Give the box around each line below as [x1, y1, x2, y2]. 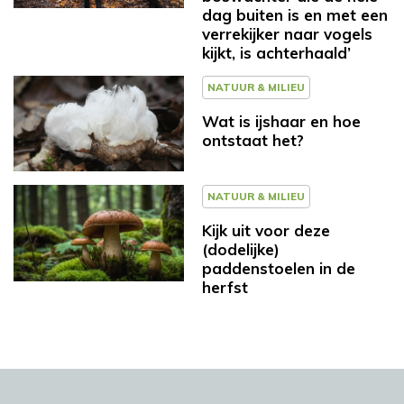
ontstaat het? [202, 130, 304, 150]
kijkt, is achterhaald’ [202, 42, 351, 62]
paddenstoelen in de [202, 259, 355, 279]
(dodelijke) [202, 240, 280, 260]
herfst [202, 278, 248, 298]
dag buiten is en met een [202, 5, 388, 24]
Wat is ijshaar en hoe [202, 111, 361, 131]
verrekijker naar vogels [202, 23, 372, 43]
